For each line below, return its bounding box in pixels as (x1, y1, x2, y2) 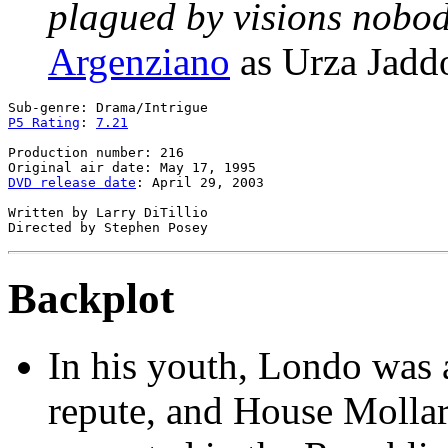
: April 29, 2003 (136, 174, 264, 190)
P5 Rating (8, 114, 80, 130)
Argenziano (48, 39, 230, 83)
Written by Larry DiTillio (8, 204, 208, 220)
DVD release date (8, 174, 136, 190)
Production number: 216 (8, 144, 184, 160)
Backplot (8, 274, 174, 322)
